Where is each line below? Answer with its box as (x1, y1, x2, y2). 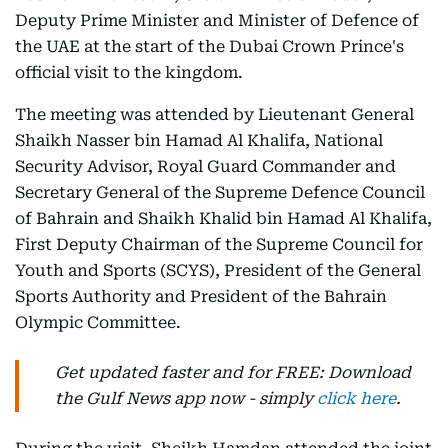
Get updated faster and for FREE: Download (55, 363, 411, 382)
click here (317, 389, 396, 408)
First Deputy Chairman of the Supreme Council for (15, 235, 423, 254)
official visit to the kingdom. (15, 63, 243, 82)
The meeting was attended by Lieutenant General (15, 105, 414, 124)
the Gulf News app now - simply (55, 389, 317, 408)
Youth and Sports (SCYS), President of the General (15, 261, 421, 280)
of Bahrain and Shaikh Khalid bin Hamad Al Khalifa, (15, 209, 432, 228)
